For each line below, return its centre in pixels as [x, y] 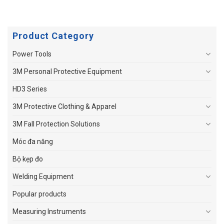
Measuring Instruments [49, 211]
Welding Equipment [43, 176]
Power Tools [32, 54]
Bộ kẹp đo [28, 159]
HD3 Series [30, 89]
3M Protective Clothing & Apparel [64, 106]
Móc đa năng [33, 141]
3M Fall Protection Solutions [56, 124]
